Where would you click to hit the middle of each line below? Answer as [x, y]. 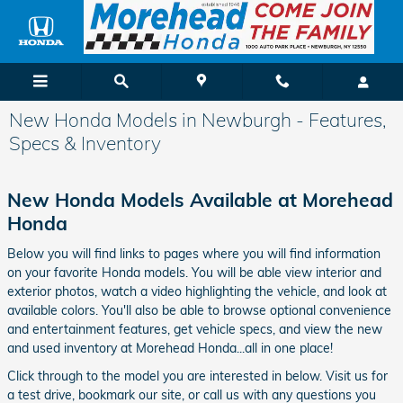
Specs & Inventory [85, 143]
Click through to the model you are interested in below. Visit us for [197, 376]
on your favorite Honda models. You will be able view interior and [194, 272]
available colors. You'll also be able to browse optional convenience [199, 310]
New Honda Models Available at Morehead [200, 200]
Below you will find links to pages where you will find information [194, 253]
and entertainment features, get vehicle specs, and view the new [195, 329]
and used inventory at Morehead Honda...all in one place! [170, 348]
